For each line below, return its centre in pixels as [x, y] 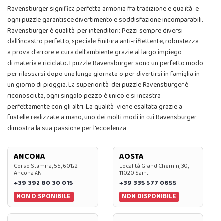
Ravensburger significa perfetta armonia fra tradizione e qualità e [103, 9]
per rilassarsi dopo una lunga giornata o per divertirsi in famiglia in [104, 74]
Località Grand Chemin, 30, [154, 166]
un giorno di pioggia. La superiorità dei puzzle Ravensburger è [98, 85]
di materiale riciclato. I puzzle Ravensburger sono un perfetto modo [105, 63]
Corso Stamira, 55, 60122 [46, 166]
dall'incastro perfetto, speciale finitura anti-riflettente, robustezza [103, 42]
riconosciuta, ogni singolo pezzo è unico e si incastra [84, 96]
